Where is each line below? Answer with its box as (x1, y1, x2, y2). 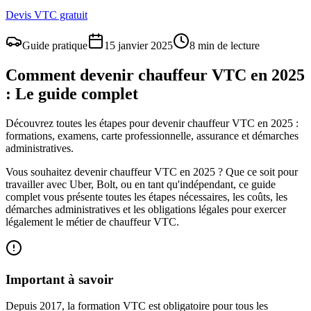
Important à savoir (6, 271, 113, 287)
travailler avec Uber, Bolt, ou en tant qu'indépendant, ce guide (6, 178, 276, 190)
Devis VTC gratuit (6, 9, 87, 21)
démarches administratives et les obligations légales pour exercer (6, 203, 286, 215)
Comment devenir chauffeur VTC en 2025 (6, 65, 305, 84)
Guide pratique (22, 40, 87, 51)
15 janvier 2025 (104, 40, 173, 51)
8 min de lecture (190, 40, 260, 51)
